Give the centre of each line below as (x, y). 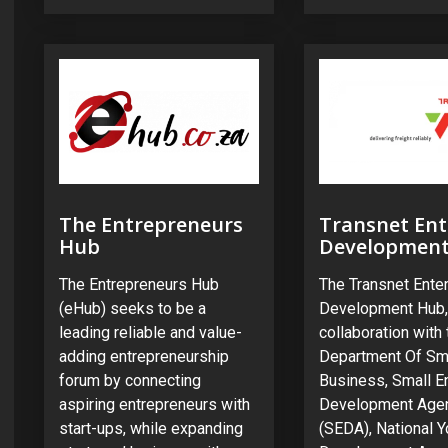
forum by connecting (130, 381)
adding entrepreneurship (144, 357)
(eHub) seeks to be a (132, 309)
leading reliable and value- (150, 333)
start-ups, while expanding (151, 429)
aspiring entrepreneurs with (154, 405)
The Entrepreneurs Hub (139, 285)
